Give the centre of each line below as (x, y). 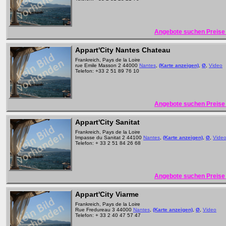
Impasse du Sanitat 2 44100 (109, 137)
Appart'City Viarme (107, 194)
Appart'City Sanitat (107, 122)
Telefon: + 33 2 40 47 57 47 (108, 215)
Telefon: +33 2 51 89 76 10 (107, 71)
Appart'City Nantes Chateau (123, 50)
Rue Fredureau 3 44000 (104, 210)
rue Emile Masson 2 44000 (107, 65)
